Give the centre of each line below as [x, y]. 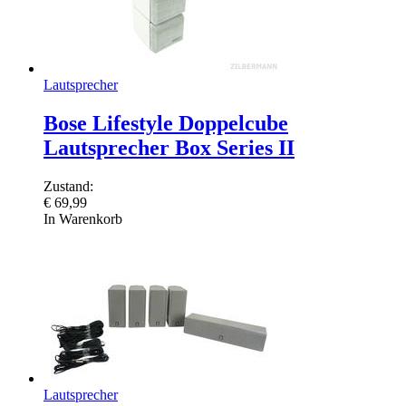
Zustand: [68, 187]
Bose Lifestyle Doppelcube [166, 124]
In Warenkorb [83, 219]
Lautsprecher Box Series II [169, 148]
